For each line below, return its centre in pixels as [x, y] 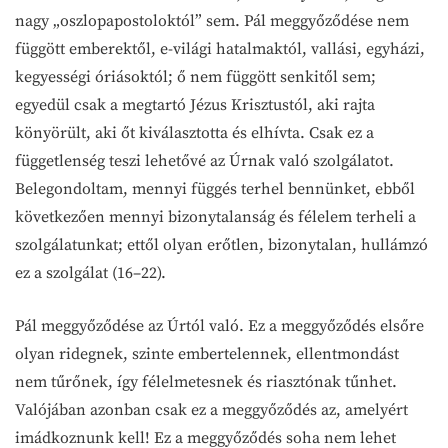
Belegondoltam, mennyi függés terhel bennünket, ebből [215, 189]
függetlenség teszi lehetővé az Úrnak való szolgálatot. [204, 161]
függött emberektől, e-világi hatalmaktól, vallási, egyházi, [220, 49]
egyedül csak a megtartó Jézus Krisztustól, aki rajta [195, 105]
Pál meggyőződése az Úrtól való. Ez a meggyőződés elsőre [219, 326]
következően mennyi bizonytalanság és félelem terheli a [215, 217]
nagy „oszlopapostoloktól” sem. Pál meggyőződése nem [212, 21]
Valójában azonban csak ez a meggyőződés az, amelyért [211, 410]
